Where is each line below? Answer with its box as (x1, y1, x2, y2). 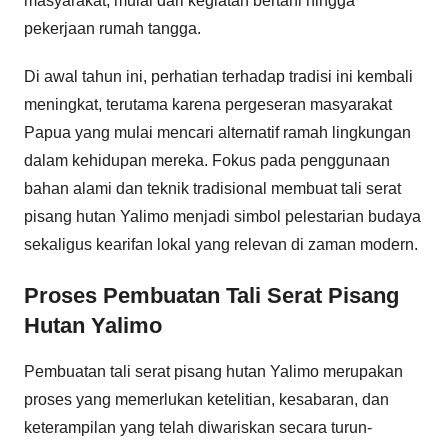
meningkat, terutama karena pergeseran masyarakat (24, 96, 392, 113)
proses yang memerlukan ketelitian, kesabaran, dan (24, 390, 389, 408)
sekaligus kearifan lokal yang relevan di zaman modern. (24, 236, 418, 253)
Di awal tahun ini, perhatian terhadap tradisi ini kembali (24, 68, 413, 85)
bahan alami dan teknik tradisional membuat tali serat (24, 180, 401, 197)
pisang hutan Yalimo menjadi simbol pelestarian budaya (24, 208, 421, 225)
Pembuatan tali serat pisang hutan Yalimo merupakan (24, 362, 403, 380)
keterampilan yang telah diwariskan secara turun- (24, 418, 372, 436)
